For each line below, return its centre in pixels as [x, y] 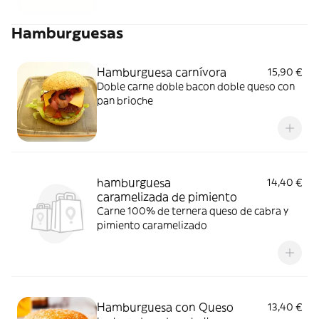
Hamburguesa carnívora [162, 72]
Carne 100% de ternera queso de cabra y [193, 211]
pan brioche [125, 100]
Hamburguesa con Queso [165, 307]
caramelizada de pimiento [167, 197]
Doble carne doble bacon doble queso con [196, 86]
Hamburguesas [67, 33]
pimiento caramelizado [175, 225]
